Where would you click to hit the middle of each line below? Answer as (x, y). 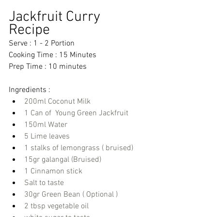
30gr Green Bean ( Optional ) (71, 195)
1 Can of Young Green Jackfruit (76, 114)
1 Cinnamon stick (53, 172)
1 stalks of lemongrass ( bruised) (79, 148)
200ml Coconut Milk (57, 102)
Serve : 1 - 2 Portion (42, 44)
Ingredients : (31, 90)
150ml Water (46, 125)
